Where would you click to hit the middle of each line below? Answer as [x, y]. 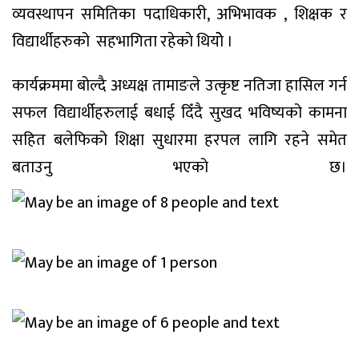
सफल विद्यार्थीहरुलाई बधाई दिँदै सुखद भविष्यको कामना [179, 113]
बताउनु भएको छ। [179, 167]
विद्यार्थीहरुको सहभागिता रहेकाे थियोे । [123, 42]
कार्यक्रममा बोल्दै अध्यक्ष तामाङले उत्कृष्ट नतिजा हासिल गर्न [179, 85]
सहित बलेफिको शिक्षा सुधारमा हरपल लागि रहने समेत [179, 140]
